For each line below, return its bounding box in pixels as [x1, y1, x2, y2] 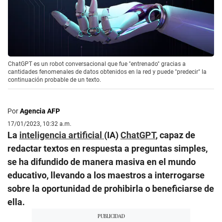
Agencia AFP [20, 107, 60, 115]
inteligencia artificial [19, 129, 104, 140]
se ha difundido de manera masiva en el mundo [7, 156, 196, 167]
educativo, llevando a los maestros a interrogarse [7, 169, 205, 180]
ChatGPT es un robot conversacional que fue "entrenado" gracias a [8, 60, 186, 67]
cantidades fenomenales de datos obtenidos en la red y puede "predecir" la [8, 68, 207, 75]
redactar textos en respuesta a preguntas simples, [7, 143, 208, 154]
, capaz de [156, 129, 195, 140]
